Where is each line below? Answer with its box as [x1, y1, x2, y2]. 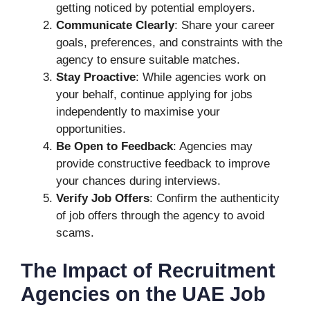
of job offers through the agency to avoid [56, 208, 264, 222]
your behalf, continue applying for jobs [56, 87, 253, 101]
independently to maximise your [56, 104, 220, 118]
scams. [56, 226, 94, 239]
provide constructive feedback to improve [56, 156, 270, 170]
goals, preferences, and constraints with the [56, 35, 282, 49]
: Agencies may [173, 139, 253, 153]
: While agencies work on [136, 70, 266, 84]
